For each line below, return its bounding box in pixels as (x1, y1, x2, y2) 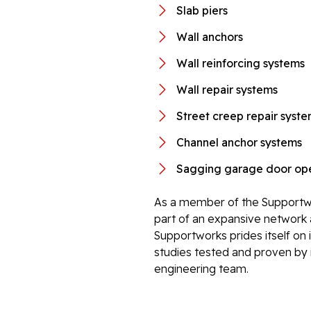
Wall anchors (176, 30, 243, 44)
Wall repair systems (176, 83, 278, 96)
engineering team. (153, 262, 249, 276)
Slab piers (176, 3, 228, 17)
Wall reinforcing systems (176, 56, 305, 70)
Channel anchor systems (176, 135, 302, 149)
